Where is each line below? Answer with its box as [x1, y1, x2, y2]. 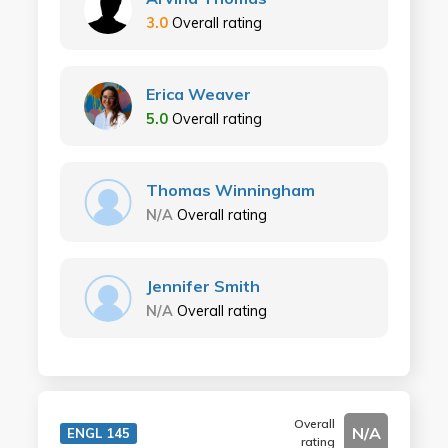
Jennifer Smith [145, 276, 260, 296]
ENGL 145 [66, 425, 130, 441]
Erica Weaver [145, 84, 251, 104]
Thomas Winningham [145, 180, 315, 200]
